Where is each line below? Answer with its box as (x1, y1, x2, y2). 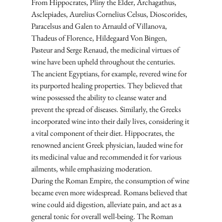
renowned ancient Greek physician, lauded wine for (31, 140, 184, 151)
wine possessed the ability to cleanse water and (31, 92, 168, 103)
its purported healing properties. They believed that (31, 80, 184, 91)
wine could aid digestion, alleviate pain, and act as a (31, 199, 183, 210)
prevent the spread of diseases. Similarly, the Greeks (31, 104, 182, 115)
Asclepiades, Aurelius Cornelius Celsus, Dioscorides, (31, 9, 189, 20)
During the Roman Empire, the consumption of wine (31, 175, 191, 186)
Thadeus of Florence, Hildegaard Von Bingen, (31, 33, 168, 44)
